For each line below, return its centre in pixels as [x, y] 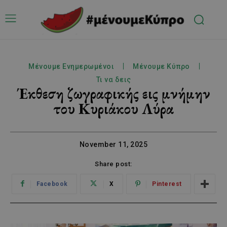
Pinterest [167, 184]
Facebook [52, 184]
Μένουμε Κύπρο [161, 66]
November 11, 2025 [113, 144]
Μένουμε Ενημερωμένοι [71, 66]
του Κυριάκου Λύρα [113, 108]
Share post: [113, 164]
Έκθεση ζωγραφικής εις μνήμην [113, 93]
